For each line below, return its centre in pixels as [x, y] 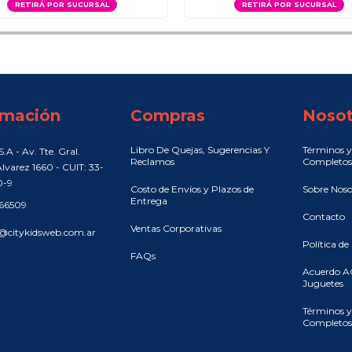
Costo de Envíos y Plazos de [192, 189]
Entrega [148, 201]
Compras [167, 116]
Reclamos [152, 162]
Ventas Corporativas [176, 229]
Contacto [324, 217]
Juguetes [323, 284]
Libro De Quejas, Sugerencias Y [200, 150]
